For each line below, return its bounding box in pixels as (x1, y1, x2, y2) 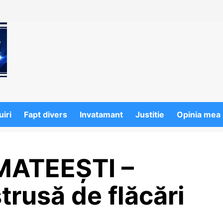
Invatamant (80, 109, 123, 119)
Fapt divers (24, 109, 67, 119)
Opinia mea (177, 109, 221, 119)
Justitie (135, 109, 164, 119)
